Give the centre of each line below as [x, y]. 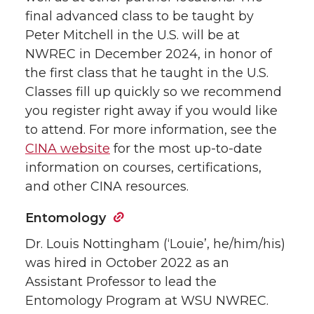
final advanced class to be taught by [139, 16]
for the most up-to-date [186, 148]
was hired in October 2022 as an [127, 262]
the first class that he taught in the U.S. [147, 73]
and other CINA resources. [107, 186]
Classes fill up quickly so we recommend [153, 91]
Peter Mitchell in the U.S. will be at [132, 35]
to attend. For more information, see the [151, 129]
